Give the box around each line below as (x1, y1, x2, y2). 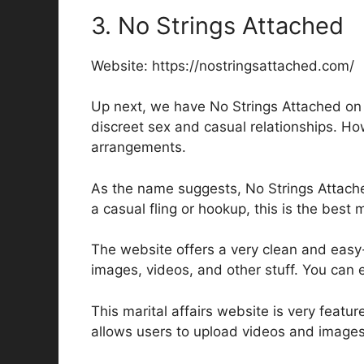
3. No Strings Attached (91, 11, 344, 40)
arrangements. (91, 139, 186, 156)
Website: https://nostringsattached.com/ (91, 57, 354, 74)
